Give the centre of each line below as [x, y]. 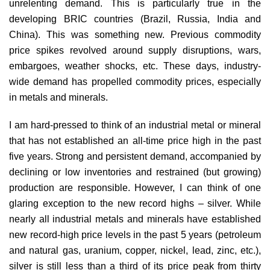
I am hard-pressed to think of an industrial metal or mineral [135, 125]
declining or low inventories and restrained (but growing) [135, 172]
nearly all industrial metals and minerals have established [135, 219]
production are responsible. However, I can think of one [135, 187]
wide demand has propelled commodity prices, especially [135, 81]
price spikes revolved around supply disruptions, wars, [135, 50]
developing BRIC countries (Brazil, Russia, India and [135, 19]
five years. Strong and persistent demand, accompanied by [135, 156]
